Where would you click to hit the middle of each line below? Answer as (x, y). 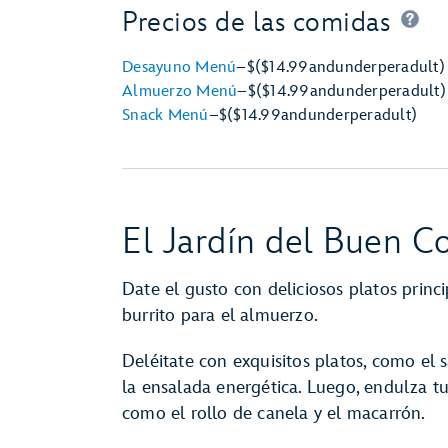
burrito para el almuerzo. (220, 315)
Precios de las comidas (256, 22)
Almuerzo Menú (180, 91)
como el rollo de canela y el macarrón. (274, 413)
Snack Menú (165, 115)
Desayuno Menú (179, 67)
